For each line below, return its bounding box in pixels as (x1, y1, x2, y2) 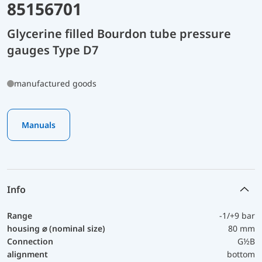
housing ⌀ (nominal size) (7, 222, 105, 234)
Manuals (22, 119, 56, 130)
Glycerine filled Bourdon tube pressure (7, 25, 231, 42)
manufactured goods (14, 77, 96, 89)
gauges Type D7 (7, 42, 98, 58)
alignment (7, 248, 48, 260)
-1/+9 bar (219, 209, 255, 221)
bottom (227, 248, 255, 260)
